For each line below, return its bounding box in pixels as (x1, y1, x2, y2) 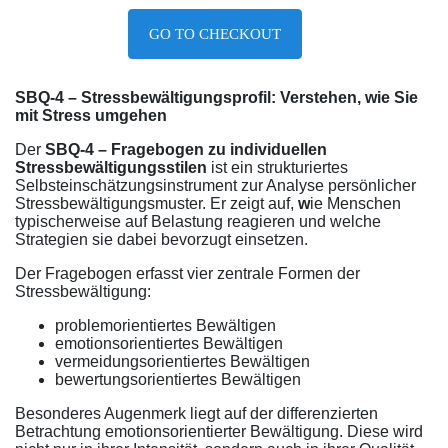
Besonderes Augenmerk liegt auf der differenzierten (15, 405, 378, 422)
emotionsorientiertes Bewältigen (55, 335, 283, 352)
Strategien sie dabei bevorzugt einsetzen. (15, 231, 308, 248)
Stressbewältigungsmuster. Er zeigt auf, (15, 195, 298, 212)
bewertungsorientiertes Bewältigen (55, 371, 301, 388)
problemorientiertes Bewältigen (55, 317, 276, 334)
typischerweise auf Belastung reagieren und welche (15, 213, 381, 230)
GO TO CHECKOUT (148, 26, 281, 42)
